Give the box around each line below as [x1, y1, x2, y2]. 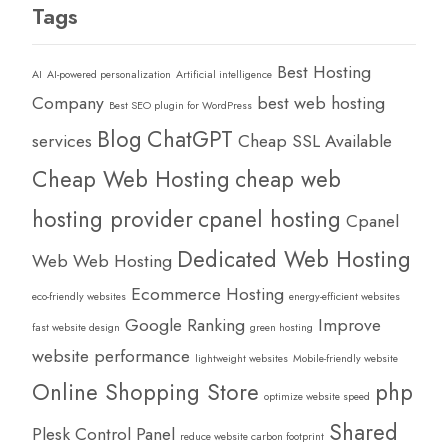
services [32, 127, 92, 154]
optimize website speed [264, 388, 370, 404]
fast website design [32, 319, 120, 335]
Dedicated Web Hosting [177, 242, 411, 275]
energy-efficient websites [289, 288, 400, 304]
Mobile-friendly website [293, 350, 398, 366]
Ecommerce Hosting [131, 280, 284, 307]
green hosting [250, 319, 313, 335]
